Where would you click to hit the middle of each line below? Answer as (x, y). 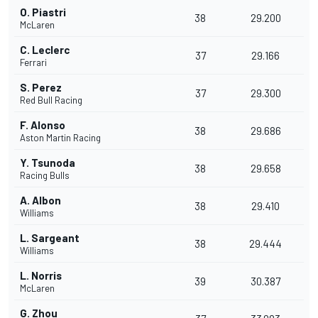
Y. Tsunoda (48, 163)
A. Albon (40, 201)
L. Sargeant (50, 238)
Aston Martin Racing (60, 138)
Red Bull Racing (51, 100)
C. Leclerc (45, 50)
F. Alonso (43, 125)
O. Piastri (43, 12)
